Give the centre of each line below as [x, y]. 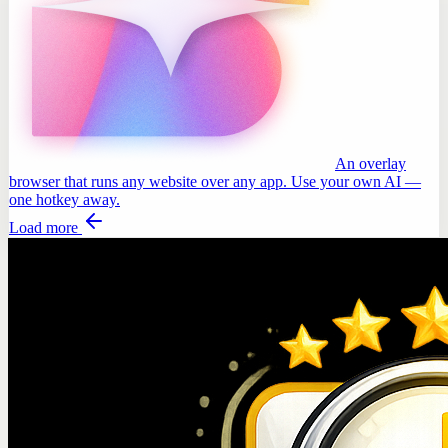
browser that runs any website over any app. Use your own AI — [215, 181]
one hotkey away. [64, 199]
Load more [45, 227]
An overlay [370, 163]
